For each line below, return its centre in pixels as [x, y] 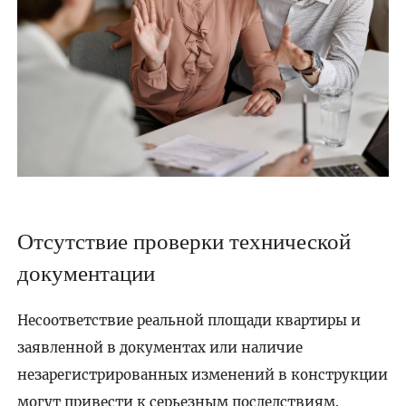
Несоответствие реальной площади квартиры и [188, 320]
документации [86, 272]
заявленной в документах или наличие [159, 347]
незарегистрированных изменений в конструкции [202, 374]
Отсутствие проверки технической [184, 241]
